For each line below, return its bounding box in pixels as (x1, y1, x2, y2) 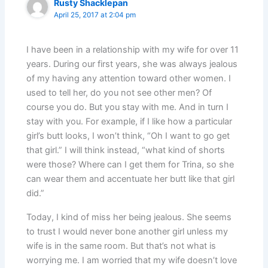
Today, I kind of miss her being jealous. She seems (26, 212, 232, 223)
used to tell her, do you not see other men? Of (26, 87, 212, 99)
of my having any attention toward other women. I (26, 73, 232, 84)
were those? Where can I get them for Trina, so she (26, 159, 234, 170)
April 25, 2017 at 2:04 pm (54, 11, 136, 20)
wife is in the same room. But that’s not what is (26, 240, 217, 252)
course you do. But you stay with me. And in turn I (26, 102, 229, 113)
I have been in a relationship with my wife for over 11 (26, 44, 239, 56)
